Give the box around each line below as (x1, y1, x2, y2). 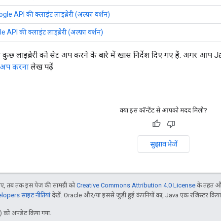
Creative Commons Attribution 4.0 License (76, 181, 195, 189)
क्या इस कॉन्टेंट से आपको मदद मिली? (120, 106, 207, 114)
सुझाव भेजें (150, 139, 177, 148)
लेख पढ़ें (29, 62, 53, 72)
